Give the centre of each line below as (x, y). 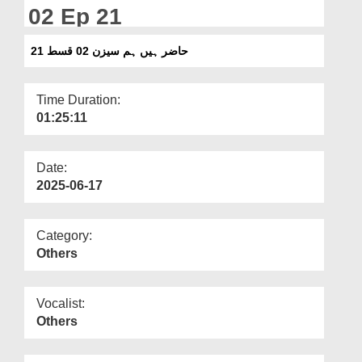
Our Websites (50, 38)
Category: (64, 235)
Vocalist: (61, 303)
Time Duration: (78, 99)
